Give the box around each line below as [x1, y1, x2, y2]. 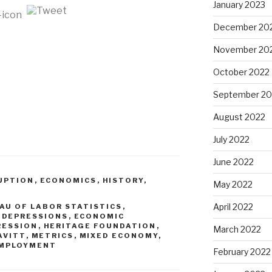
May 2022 [212, 179, 253, 190]
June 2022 [212, 157, 254, 168]
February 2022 [212, 246, 271, 257]
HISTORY [102, 175, 144, 185]
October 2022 [212, 67, 270, 78]
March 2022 [212, 224, 261, 235]
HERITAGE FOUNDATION [43, 221, 157, 230]
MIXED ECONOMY [79, 231, 158, 240]
